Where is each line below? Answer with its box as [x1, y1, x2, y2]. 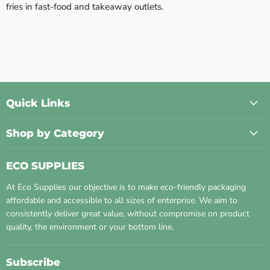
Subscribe [6, 256, 60, 268]
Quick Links [6, 96, 70, 109]
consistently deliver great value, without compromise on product [6, 207, 250, 219]
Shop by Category [6, 127, 104, 139]
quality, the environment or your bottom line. [6, 221, 174, 233]
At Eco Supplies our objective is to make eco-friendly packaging [6, 181, 246, 193]
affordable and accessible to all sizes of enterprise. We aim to [6, 194, 237, 206]
